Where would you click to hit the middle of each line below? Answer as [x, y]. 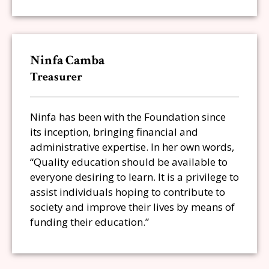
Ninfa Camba [67, 60]
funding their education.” [89, 222]
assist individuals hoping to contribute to [128, 192]
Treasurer [56, 77]
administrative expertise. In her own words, [132, 147]
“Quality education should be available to [129, 162]
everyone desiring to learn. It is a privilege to [134, 177]
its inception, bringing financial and [114, 132]
